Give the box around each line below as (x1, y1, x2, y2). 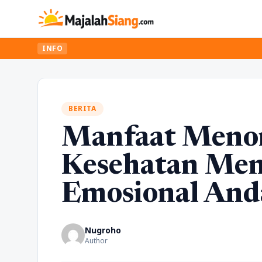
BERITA (68, 104, 96, 113)
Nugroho (85, 225, 121, 236)
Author (85, 236, 108, 246)
